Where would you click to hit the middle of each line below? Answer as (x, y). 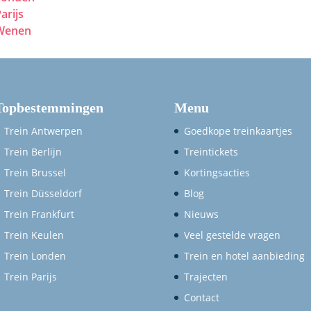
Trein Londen (35, 256)
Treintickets (211, 152)
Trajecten (205, 277)
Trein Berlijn (33, 152)
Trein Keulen (34, 235)
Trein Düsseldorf (43, 194)
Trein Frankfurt (40, 215)
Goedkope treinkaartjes (238, 131)
